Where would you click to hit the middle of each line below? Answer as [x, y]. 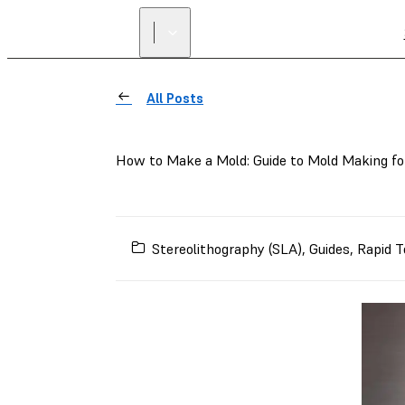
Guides [330, 248]
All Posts [175, 98]
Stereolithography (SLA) [227, 248]
